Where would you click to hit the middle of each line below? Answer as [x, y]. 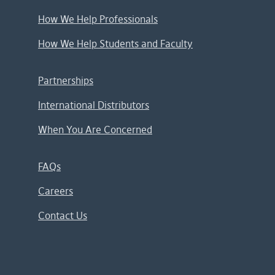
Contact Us [63, 215]
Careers [56, 191]
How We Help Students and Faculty [115, 44]
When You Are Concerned [95, 130]
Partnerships [66, 80]
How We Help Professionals [98, 19]
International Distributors [94, 105]
